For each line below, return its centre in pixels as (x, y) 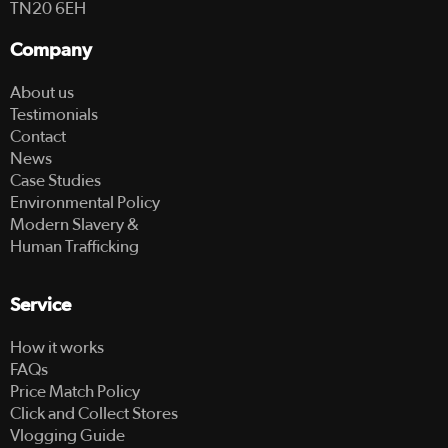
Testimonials (54, 114)
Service (40, 305)
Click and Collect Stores (94, 413)
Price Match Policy (75, 391)
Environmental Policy (85, 202)
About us (42, 92)
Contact (38, 136)
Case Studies (55, 180)
